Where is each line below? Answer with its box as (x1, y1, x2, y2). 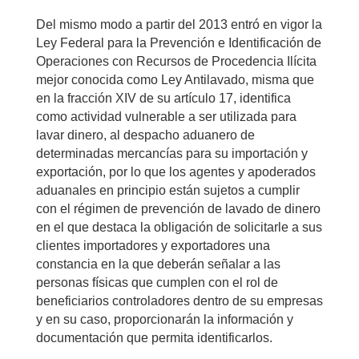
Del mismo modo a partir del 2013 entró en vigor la (35, 17, 322, 31)
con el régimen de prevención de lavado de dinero (35, 201, 321, 216)
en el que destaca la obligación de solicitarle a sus (35, 220, 322, 234)
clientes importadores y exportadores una (35, 238, 270, 252)
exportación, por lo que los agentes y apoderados (35, 164, 316, 179)
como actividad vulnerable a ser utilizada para (35, 109, 296, 123)
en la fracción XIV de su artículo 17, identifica (35, 91, 291, 105)
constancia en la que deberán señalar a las (35, 256, 280, 271)
